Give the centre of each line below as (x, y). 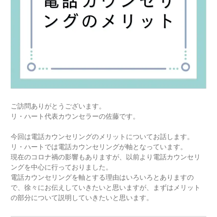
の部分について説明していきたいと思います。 (82, 197)
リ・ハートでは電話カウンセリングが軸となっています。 (99, 146)
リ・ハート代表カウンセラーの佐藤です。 (75, 116)
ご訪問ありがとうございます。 (58, 106)
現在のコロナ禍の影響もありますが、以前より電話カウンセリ (106, 156)
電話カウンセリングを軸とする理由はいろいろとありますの (102, 177)
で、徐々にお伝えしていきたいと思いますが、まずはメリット (106, 187)
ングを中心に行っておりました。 (62, 167)
